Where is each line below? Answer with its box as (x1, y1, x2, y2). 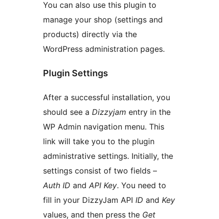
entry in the (126, 107, 171, 117)
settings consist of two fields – (43, 166, 157, 176)
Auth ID (43, 180, 70, 191)
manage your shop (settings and (43, 15, 163, 25)
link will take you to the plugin (43, 136, 154, 147)
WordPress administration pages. (43, 44, 165, 54)
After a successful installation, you (43, 92, 170, 103)
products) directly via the (43, 29, 137, 40)
